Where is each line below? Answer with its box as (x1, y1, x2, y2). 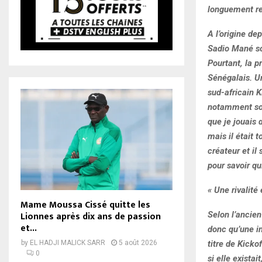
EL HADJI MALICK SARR (30, 239, 105, 247)
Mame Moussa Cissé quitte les (20, 197, 150, 213)
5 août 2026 (119, 239, 157, 247)
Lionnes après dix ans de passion (20, 209, 161, 225)
